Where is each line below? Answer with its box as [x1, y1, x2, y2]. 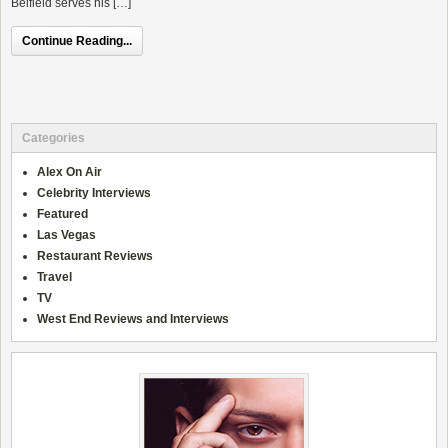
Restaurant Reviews [37, 248, 153, 263]
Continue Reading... [22, 34, 132, 49]
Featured [37, 206, 88, 221]
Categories [22, 130, 85, 145]
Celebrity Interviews [37, 185, 151, 200]
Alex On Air [37, 164, 102, 179]
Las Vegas [37, 227, 96, 242]
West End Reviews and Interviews [37, 311, 229, 326]
